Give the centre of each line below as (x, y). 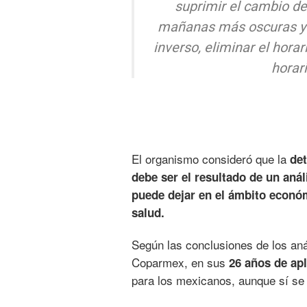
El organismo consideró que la (211, 158)
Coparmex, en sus (180, 262)
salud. (148, 212)
